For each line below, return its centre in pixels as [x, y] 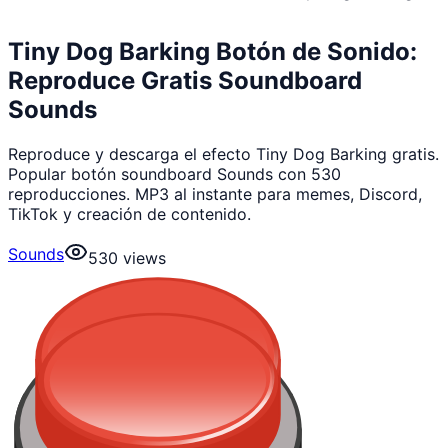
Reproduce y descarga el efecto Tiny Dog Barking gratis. [223, 153]
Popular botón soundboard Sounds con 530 [174, 173]
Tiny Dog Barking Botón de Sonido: [212, 51]
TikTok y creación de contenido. [129, 213]
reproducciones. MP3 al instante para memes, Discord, [215, 193]
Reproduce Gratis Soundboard [185, 80]
